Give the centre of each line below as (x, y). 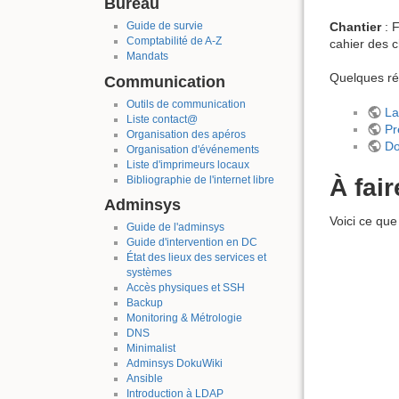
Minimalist (151, 349)
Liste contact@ (162, 119)
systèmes (149, 273)
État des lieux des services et (196, 258)
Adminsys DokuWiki (174, 364)
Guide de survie (164, 26)
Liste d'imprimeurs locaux (187, 164)
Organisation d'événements (192, 149)
